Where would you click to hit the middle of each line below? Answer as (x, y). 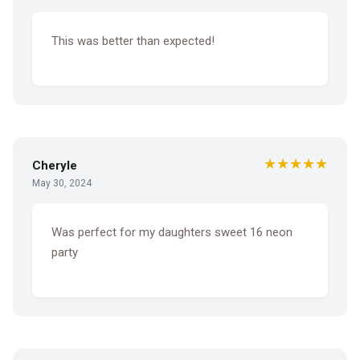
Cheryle (55, 165)
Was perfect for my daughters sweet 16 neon (172, 232)
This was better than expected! (133, 41)
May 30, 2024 (62, 183)
